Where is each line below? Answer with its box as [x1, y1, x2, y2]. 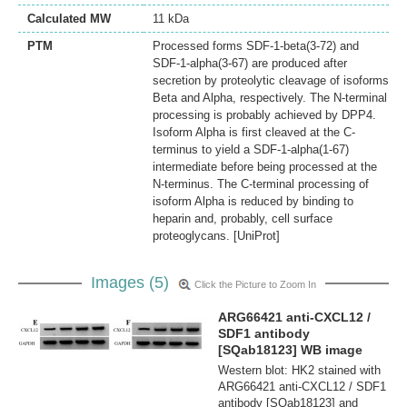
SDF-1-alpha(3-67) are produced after [153, 55, 347, 70]
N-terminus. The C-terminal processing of [153, 176, 369, 191]
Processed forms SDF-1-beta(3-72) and [153, 38, 359, 53]
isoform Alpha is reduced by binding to [153, 194, 353, 208]
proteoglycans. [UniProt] [153, 228, 280, 243]
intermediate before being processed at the [153, 159, 377, 174]
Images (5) [91, 273, 174, 292]
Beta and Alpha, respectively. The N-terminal [153, 90, 387, 104]
